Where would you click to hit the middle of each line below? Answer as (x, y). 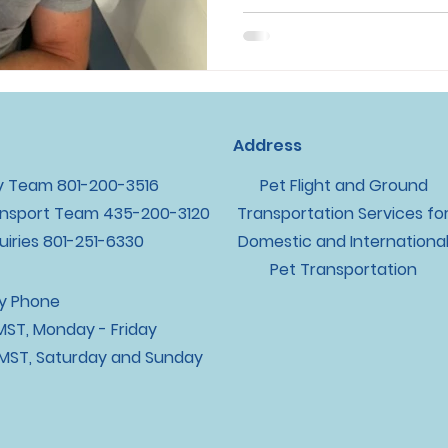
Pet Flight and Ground (343, 185)
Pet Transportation (343, 269)
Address (267, 145)
